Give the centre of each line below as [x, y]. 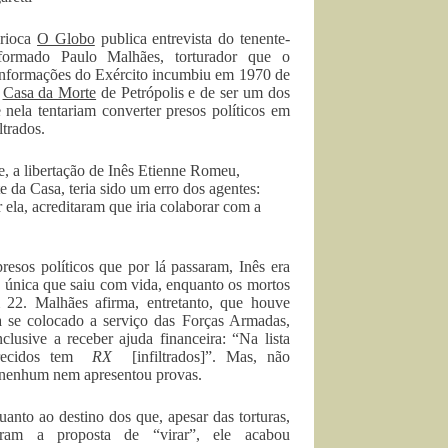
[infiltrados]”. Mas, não [201, 356]
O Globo [66, 38]
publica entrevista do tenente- [192, 38]
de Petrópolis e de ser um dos [193, 92]
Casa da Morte [49, 92]
